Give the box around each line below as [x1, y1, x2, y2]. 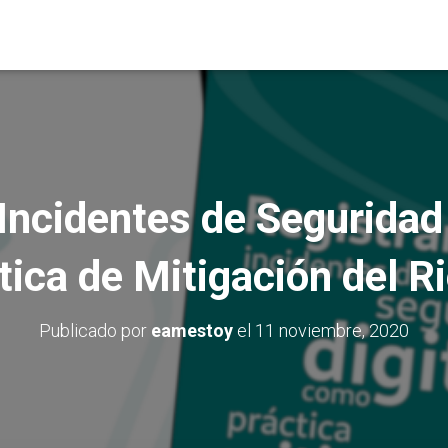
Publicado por [39, 320, 151, 341]
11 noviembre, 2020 [255, 320, 409, 341]
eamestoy [151, 320, 233, 341]
